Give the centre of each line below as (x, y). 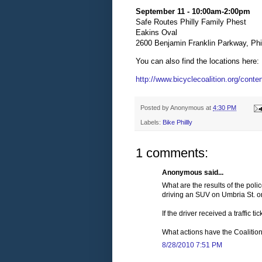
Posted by (155, 108)
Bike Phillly (177, 122)
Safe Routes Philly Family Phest (191, 22)
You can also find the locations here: (197, 61)
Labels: (151, 122)
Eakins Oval (156, 33)
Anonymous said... (193, 172)
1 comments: (172, 153)
